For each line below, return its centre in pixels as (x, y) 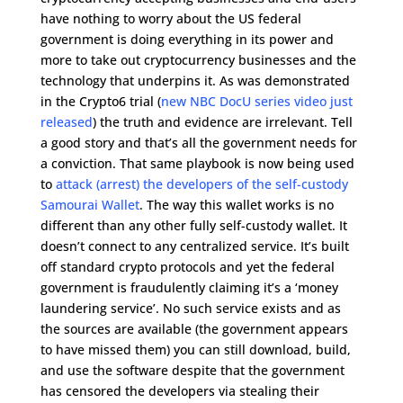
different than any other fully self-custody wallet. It (193, 226)
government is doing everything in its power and (187, 40)
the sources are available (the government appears (194, 329)
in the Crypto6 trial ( (100, 102)
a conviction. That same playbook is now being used (197, 164)
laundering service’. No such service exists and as (190, 309)
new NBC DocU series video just (256, 102)
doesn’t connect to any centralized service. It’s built (194, 246)
